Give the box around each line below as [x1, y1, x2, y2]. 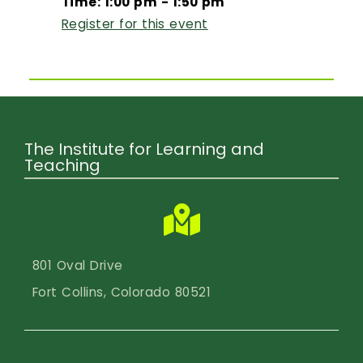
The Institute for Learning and [24, 137, 264, 160]
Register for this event [62, 15, 208, 32]
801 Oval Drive [32, 256, 123, 274]
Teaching [24, 153, 100, 177]
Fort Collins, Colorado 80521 [32, 284, 211, 301]
